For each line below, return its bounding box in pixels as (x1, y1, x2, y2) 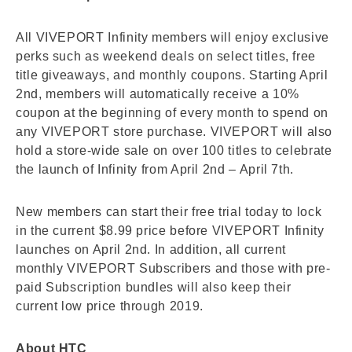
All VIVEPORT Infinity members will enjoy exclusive (16, 30, 330, 44)
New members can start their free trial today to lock (16, 204, 322, 218)
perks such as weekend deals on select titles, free (16, 49, 317, 63)
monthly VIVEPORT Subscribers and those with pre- (16, 261, 331, 275)
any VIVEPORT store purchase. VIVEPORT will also (16, 124, 333, 138)
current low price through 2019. (16, 299, 203, 313)
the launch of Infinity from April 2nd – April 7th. (16, 162, 295, 176)
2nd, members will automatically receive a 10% (16, 86, 299, 101)
